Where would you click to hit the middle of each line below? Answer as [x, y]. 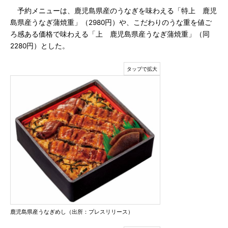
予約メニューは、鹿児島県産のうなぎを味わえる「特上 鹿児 [113, 11]
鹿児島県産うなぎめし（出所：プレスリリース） [72, 212]
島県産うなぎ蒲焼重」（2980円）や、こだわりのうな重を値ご [111, 22]
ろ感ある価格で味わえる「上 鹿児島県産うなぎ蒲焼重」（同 [110, 34]
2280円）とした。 [40, 46]
